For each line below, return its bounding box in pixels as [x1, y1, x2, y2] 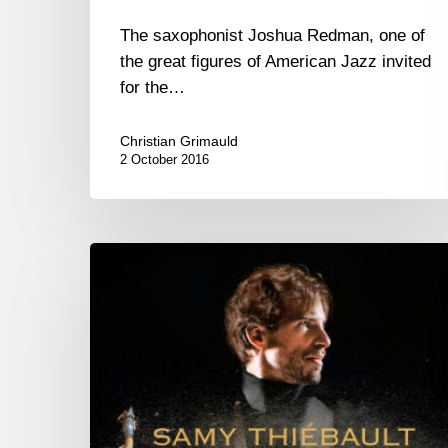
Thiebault [89, 271, 157, 291]
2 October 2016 [120, 152, 209, 168]
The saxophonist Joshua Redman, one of [120, 26, 425, 46]
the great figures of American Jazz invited [120, 52, 431, 72]
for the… [120, 78, 185, 98]
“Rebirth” [89, 349, 155, 369]
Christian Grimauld [120, 133, 238, 150]
